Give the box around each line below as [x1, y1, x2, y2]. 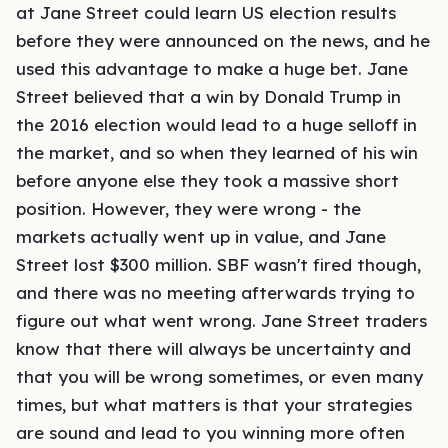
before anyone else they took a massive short [16, 170, 399, 191]
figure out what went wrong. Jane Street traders [16, 310, 427, 331]
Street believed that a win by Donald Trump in [16, 86, 401, 107]
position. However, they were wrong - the [16, 198, 361, 219]
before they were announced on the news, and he [16, 30, 430, 51]
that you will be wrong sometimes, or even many [16, 366, 423, 387]
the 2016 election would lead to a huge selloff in [16, 114, 417, 135]
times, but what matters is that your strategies [16, 394, 412, 415]
